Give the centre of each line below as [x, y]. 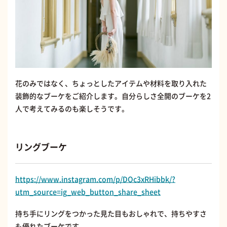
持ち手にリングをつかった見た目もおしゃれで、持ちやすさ [111, 213]
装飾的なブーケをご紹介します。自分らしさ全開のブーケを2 [113, 96]
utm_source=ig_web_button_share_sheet [88, 191]
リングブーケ [41, 146]
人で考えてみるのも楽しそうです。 [72, 108]
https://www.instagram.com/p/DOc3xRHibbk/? [95, 179]
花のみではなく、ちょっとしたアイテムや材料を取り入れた [111, 83]
